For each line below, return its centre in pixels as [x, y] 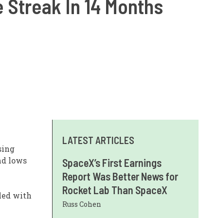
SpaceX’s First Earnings [112, 162]
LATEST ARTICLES [98, 140]
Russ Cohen [82, 204]
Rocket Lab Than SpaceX [115, 190]
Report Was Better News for [120, 176]
